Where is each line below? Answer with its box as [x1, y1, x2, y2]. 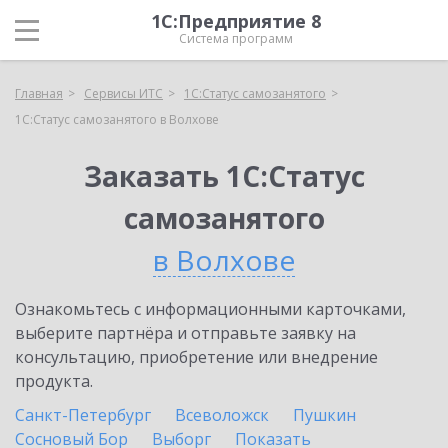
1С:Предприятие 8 [151, 9, 321, 33]
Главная [15, 85, 63, 102]
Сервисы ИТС [84, 85, 163, 102]
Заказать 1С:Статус [83, 157, 365, 195]
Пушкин [293, 404, 356, 426]
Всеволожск [175, 404, 269, 426]
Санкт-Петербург [15, 404, 151, 426]
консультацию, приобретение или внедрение [15, 346, 378, 368]
